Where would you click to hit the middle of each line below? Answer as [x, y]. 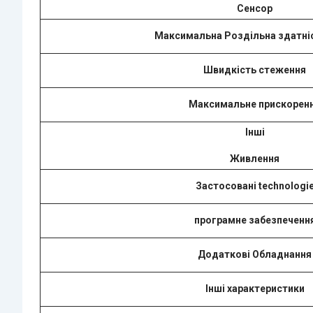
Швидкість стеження [255, 70]
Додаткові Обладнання [255, 254]
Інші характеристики [255, 288]
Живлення [255, 158]
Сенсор [255, 8]
